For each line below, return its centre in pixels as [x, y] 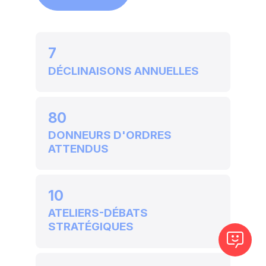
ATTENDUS [78, 148]
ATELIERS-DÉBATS [98, 213]
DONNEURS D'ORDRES [110, 135]
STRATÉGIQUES [91, 227]
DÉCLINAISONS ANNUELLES [123, 71]
